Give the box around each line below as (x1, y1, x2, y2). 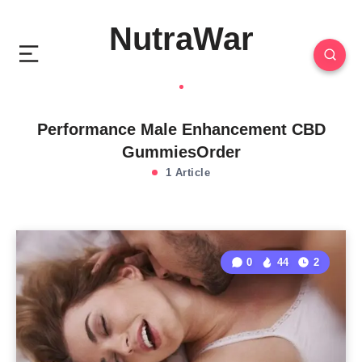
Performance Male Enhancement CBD (36, 120, 326, 138)
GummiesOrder (121, 143, 241, 161)
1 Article (162, 166, 210, 179)
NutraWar (108, 21, 254, 57)
